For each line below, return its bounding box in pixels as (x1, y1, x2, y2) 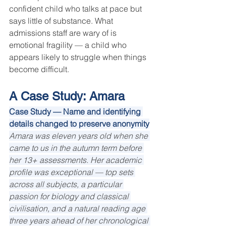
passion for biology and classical (9, 191, 131, 202)
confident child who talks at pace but (9, 4, 144, 14)
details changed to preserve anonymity (9, 119, 149, 129)
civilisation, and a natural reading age (9, 203, 147, 214)
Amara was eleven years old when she (9, 131, 150, 141)
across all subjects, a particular (9, 179, 124, 190)
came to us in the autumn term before (9, 143, 144, 153)
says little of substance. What (9, 16, 115, 26)
